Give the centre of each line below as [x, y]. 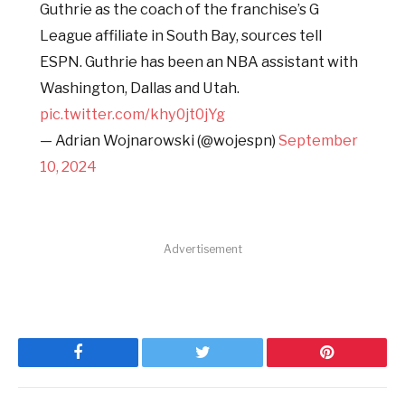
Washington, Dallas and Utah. [140, 88]
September [319, 141]
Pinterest [353, 366]
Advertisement [202, 250]
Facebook [109, 366]
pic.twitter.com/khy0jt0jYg [133, 114]
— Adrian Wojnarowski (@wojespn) [160, 141]
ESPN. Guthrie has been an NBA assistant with [199, 62]
